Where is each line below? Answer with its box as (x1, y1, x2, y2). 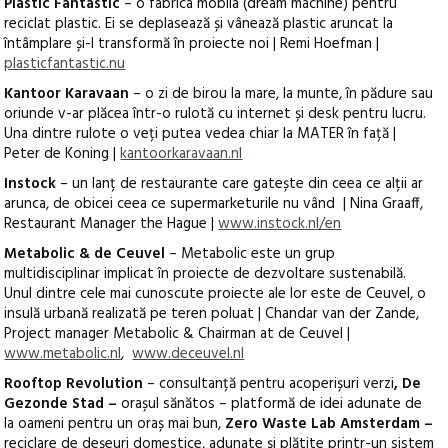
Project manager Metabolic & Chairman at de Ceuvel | (4, 322, 351, 347)
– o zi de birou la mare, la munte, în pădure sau (129, 82, 434, 107)
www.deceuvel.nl (132, 342, 245, 367)
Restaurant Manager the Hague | (4, 212, 219, 237)
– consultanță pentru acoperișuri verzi (147, 372, 395, 397)
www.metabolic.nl (4, 342, 122, 367)
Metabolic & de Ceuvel (4, 242, 166, 267)
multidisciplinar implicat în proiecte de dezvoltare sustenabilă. (4, 262, 407, 287)
